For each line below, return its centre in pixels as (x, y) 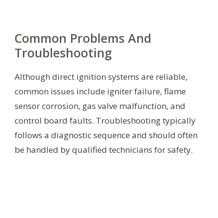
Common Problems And (83, 38)
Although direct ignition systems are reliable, (101, 76)
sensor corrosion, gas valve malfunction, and (100, 106)
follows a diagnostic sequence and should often (106, 135)
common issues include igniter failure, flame (100, 91)
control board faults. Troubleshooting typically (105, 120)
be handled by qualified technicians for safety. (104, 149)
